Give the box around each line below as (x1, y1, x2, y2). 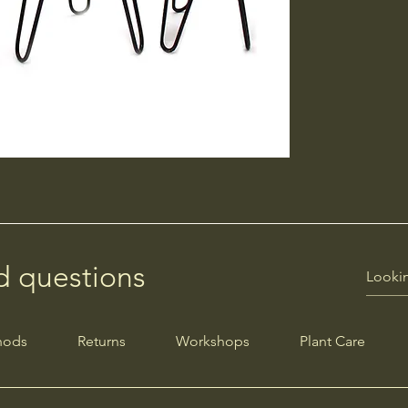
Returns (77, 331, 127, 350)
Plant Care (300, 331, 366, 350)
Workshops (176, 331, 250, 350)
